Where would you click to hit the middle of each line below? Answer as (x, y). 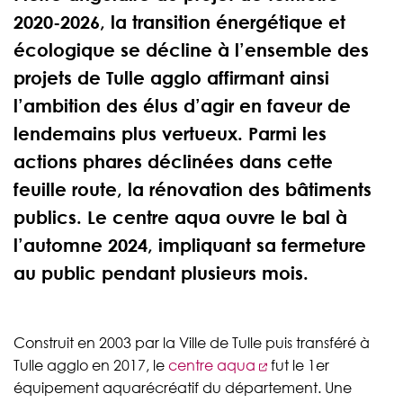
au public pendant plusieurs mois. (161, 273)
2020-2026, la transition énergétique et (179, 22)
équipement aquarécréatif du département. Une (183, 388)
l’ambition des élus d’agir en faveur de (182, 106)
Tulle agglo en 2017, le (91, 366)
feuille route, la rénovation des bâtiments (193, 189)
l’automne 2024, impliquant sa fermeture (193, 245)
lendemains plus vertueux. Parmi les (170, 134)
